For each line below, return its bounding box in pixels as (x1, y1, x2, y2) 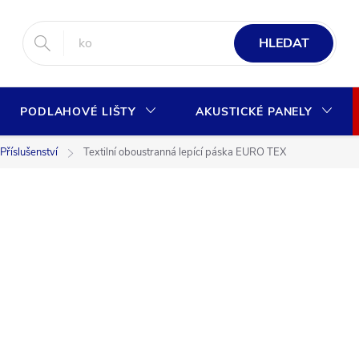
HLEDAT (258, 34, 309, 52)
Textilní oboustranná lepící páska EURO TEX (83, 145, 286, 159)
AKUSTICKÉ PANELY (196, 104, 313, 119)
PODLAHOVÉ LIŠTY (20, 104, 137, 119)
